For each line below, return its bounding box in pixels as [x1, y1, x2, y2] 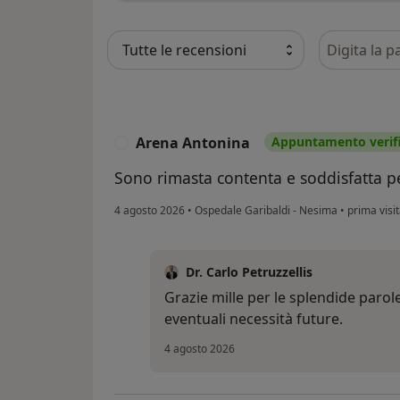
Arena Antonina [136, 133, 250, 154]
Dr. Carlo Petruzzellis [186, 263, 312, 281]
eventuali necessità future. [164, 309, 343, 329]
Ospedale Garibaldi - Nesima [192, 203, 340, 219]
